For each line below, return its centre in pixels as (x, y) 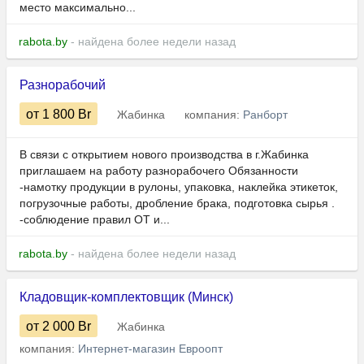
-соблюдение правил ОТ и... (95, 220)
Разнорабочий (63, 85)
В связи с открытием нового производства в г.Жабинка (164, 155)
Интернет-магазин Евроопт (150, 349)
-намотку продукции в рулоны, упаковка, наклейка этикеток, (179, 187)
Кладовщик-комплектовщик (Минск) (126, 297)
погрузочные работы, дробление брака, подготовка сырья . (177, 204)
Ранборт (265, 115)
